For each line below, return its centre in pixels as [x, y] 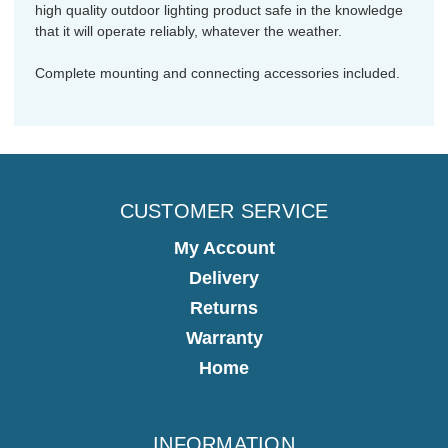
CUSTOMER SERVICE [224, 211]
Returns [224, 307]
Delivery [224, 277]
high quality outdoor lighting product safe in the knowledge [219, 10]
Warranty [224, 337]
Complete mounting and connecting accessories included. [217, 73]
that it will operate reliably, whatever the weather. [188, 31]
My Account [224, 247]
